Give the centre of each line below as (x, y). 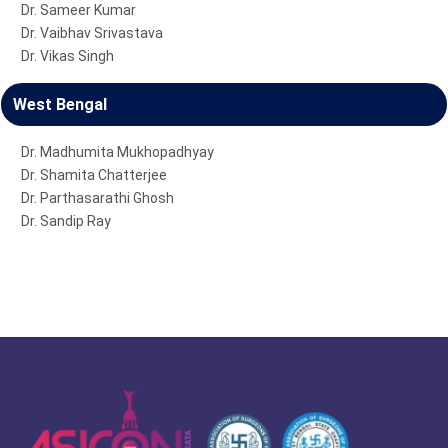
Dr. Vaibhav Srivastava (92, 32)
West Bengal (60, 104)
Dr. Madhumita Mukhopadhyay (117, 151)
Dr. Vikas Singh (67, 55)
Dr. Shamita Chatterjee (94, 174)
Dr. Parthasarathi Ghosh (97, 197)
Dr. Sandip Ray (66, 220)
